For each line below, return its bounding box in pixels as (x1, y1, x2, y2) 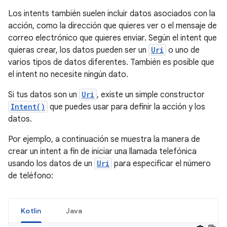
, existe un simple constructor (97, 90, 205, 100)
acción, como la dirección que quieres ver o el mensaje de (8, 21, 217, 31)
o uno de (166, 45, 200, 55)
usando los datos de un (8, 159, 94, 169)
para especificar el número (112, 159, 211, 169)
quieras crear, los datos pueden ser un (8, 45, 148, 55)
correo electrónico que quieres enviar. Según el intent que (8, 33, 217, 43)
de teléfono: (8, 171, 53, 181)
